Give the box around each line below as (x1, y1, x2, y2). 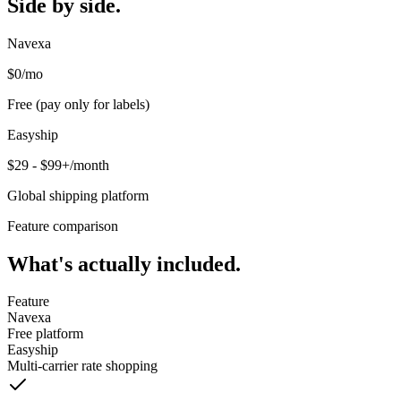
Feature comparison (7, 218, 118, 234)
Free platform (7, 326, 83, 342)
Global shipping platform (7, 187, 149, 203)
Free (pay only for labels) (7, 96, 149, 112)
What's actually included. (7, 252, 241, 276)
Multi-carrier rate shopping (7, 358, 158, 374)
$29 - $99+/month (7, 157, 109, 173)
